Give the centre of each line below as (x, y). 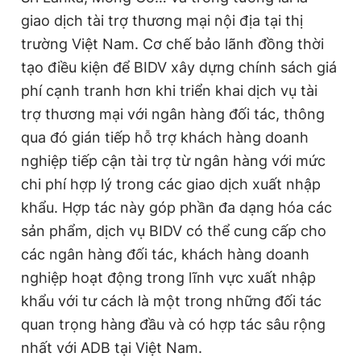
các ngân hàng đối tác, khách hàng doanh (165, 255)
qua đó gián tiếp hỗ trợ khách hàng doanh (165, 138)
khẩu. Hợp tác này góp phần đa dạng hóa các (176, 208)
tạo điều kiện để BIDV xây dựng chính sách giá (179, 68)
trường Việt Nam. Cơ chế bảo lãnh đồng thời (172, 44)
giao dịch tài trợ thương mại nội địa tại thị (162, 21)
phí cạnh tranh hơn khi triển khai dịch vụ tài (169, 91)
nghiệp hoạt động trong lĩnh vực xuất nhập (168, 278)
